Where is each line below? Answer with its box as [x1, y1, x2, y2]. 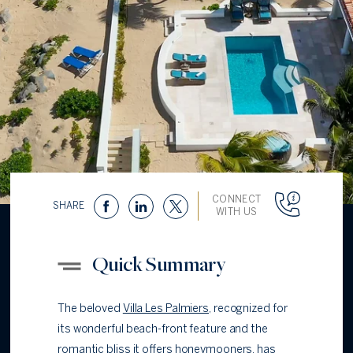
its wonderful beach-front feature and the [58, 325, 268, 336]
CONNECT [211, 195, 262, 204]
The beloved [58, 304, 123, 315]
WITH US [215, 207, 258, 217]
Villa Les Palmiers [122, 304, 210, 315]
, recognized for [209, 304, 288, 315]
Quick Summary [92, 250, 226, 278]
